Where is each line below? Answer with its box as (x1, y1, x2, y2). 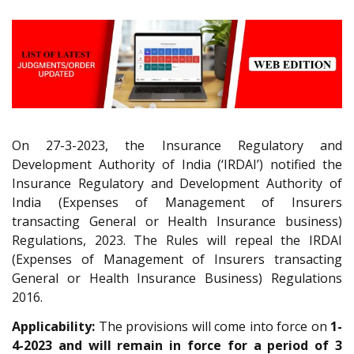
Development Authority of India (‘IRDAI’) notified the (12, 156, 342, 174)
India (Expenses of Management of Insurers (12, 194, 342, 212)
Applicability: (12, 318, 95, 336)
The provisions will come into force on (95, 318, 330, 336)
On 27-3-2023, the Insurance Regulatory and (12, 137, 342, 155)
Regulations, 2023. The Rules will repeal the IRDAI (12, 232, 342, 250)
